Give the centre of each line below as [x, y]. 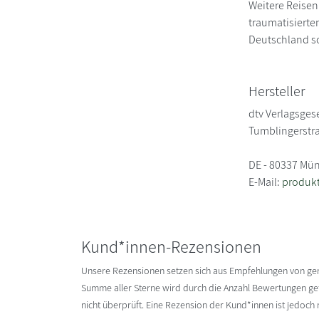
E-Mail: [266, 182]
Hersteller [277, 91]
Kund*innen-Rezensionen [171, 246]
